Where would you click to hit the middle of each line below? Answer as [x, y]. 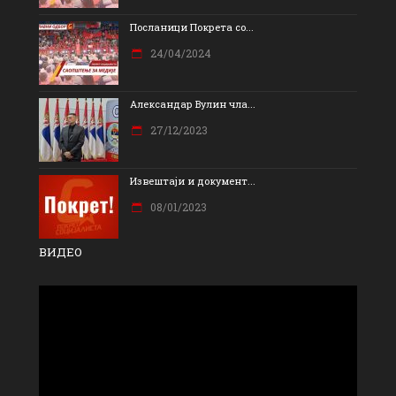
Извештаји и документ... [193, 181]
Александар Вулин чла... [193, 104]
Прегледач [76, 296]
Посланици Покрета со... [192, 27]
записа [63, 338]
